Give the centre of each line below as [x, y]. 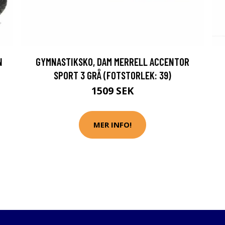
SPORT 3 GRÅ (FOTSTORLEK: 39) [113, 75]
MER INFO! [113, 125]
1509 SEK [113, 90]
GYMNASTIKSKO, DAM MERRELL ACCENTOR [113, 61]
